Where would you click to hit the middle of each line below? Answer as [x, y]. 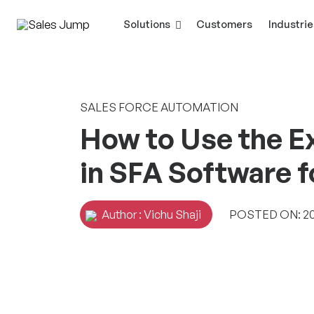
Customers [224, 24]
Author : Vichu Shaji [150, 214]
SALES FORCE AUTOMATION [159, 107]
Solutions [147, 24]
